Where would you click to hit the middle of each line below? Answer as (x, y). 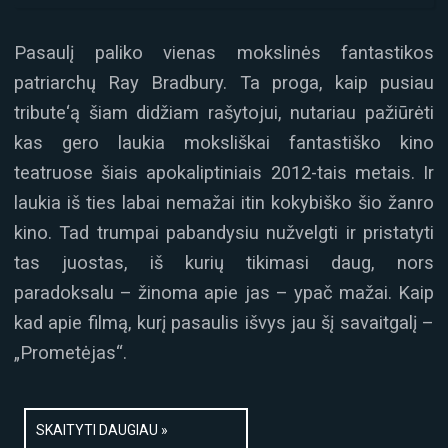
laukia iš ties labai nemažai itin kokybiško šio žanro (224, 203)
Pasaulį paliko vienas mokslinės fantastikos (224, 53)
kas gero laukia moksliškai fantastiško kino (224, 143)
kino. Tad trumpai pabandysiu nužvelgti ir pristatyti (224, 233)
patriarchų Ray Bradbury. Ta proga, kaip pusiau (224, 83)
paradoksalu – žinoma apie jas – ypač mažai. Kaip (224, 293)
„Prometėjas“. (70, 353)
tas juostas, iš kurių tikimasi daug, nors (224, 263)
